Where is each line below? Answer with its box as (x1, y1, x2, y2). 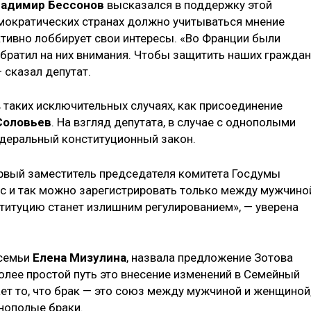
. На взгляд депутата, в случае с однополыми (51, 115, 296, 130)
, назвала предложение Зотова (126, 251, 293, 265)
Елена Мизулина (33, 251, 126, 265)
